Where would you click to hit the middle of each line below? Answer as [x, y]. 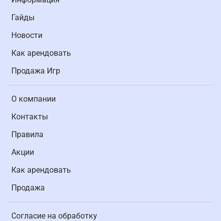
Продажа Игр [36, 71]
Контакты [30, 116]
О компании [34, 99]
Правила [27, 134]
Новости [27, 35]
